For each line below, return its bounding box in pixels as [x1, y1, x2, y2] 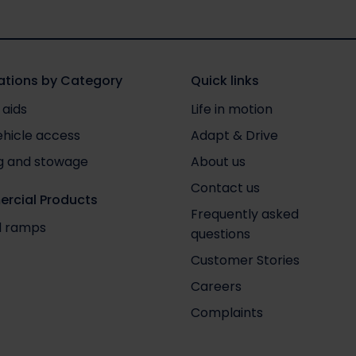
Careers [190, 277, 242, 296]
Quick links [190, 71, 259, 90]
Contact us [190, 178, 260, 197]
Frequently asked [190, 204, 299, 223]
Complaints [190, 303, 263, 322]
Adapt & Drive [190, 126, 278, 145]
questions [190, 224, 250, 243]
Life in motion [190, 99, 273, 118]
